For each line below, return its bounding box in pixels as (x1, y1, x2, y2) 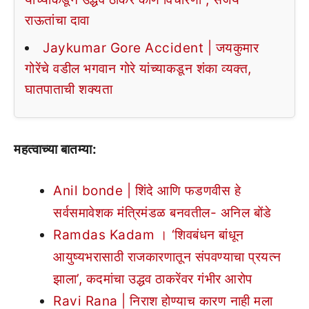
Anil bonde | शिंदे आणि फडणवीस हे (53, 183, 241, 199)
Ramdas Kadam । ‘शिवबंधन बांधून (53, 227, 244, 243)
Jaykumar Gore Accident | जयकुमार (43, 39, 259, 56)
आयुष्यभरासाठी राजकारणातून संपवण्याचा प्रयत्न (53, 249, 281, 265)
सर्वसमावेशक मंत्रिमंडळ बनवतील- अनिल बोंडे (53, 205, 272, 221)
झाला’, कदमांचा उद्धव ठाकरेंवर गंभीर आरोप (53, 271, 252, 287)
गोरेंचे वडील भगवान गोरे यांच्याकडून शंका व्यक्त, (25, 60, 252, 77)
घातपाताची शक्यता (25, 81, 112, 97)
